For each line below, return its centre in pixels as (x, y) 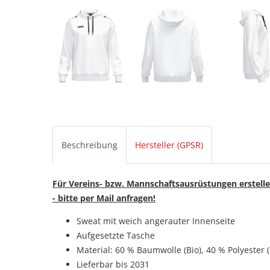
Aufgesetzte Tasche (116, 235)
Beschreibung (89, 145)
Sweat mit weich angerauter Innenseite (156, 221)
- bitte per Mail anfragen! (104, 198)
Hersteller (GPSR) (169, 145)
